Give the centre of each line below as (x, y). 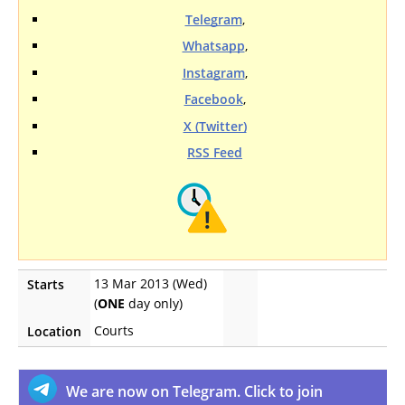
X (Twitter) (215, 126)
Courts (114, 330)
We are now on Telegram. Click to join (194, 391)
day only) (154, 303)
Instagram (213, 72)
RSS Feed (215, 152)
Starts (46, 284)
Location (54, 331)
